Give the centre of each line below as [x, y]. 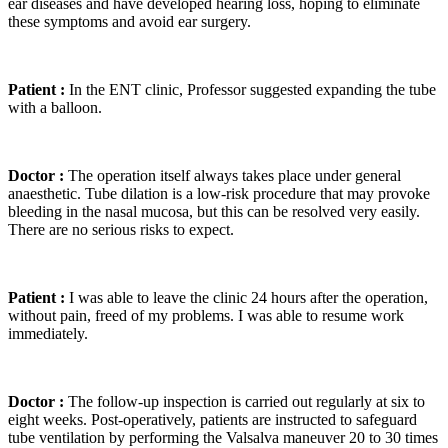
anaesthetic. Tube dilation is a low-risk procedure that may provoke [219, 193]
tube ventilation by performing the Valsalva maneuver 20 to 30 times [223, 437]
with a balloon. [55, 107]
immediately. [48, 333]
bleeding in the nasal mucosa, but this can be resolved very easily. [214, 211]
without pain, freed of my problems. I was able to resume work [206, 315]
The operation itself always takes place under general [232, 175]
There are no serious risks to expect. [121, 229]
